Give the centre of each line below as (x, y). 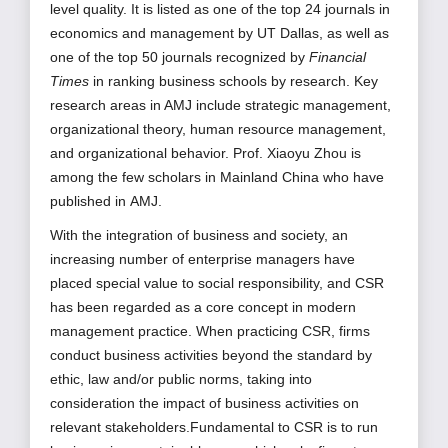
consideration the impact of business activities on (204, 403)
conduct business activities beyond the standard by (211, 355)
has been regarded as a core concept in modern (203, 307)
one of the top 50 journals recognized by (179, 57)
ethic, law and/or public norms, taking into (181, 379)
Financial (337, 57)
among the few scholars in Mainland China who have (217, 177)
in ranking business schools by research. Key (233, 81)
